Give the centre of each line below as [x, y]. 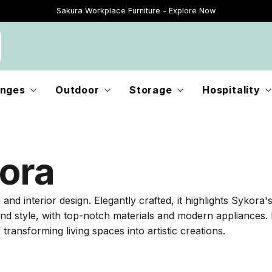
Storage [151, 90]
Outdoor [77, 90]
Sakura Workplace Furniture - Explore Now [136, 11]
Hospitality [231, 90]
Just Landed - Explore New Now [249, 11]
